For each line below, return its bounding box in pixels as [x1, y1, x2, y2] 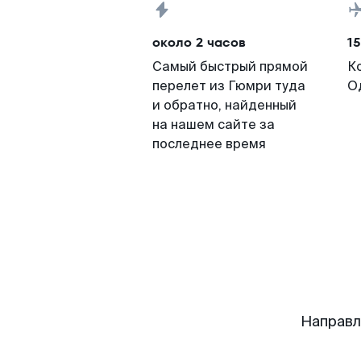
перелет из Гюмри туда [152, 77, 305, 94]
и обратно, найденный [152, 97, 297, 114]
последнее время [152, 135, 266, 152]
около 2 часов [152, 33, 246, 52]
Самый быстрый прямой [152, 58, 308, 75]
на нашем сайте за [152, 116, 275, 133]
